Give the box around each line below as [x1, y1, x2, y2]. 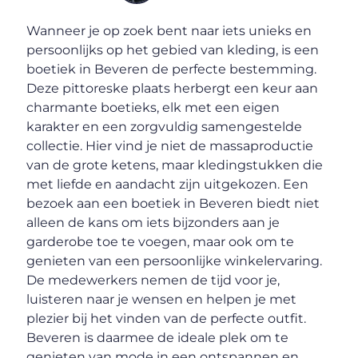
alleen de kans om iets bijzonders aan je [26, 215, 280, 231]
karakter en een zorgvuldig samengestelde [26, 119, 303, 135]
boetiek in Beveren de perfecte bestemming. [26, 62, 317, 78]
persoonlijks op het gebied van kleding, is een [26, 42, 320, 58]
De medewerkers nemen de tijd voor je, [26, 272, 280, 288]
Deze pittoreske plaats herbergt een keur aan [26, 81, 319, 97]
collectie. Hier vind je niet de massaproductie [26, 138, 314, 154]
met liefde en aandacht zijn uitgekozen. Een [26, 177, 309, 193]
